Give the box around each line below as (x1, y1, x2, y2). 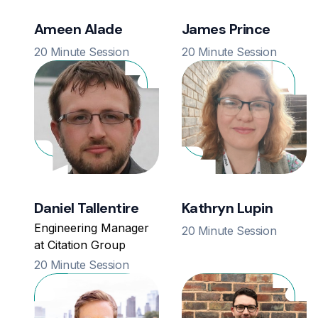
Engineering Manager (34, 221, 149, 236)
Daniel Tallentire (34, 199, 139, 218)
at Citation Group (34, 238, 126, 253)
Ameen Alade (34, 20, 123, 39)
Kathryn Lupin (182, 199, 273, 218)
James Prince (182, 20, 270, 39)
